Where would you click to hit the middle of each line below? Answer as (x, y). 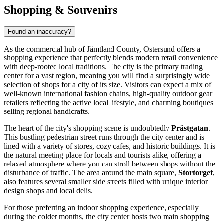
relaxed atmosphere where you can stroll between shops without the (110, 164)
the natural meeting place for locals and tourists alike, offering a (103, 155)
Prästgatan (190, 128)
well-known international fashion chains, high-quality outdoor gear (108, 94)
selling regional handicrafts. (47, 111)
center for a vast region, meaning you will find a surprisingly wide (107, 76)
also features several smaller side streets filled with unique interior (106, 182)
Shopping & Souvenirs (61, 10)
